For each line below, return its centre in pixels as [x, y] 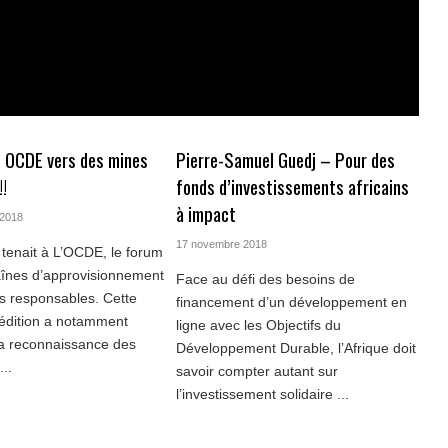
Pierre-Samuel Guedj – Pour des [285, 160]
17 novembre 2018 [221, 244]
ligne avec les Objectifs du [258, 325]
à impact [205, 214]
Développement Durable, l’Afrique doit [295, 348]
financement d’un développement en [291, 302]
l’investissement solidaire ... [262, 394]
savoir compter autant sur [256, 371]
